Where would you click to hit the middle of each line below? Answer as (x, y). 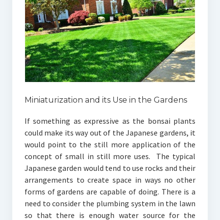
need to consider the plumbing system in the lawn (110, 204)
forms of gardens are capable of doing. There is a (110, 192)
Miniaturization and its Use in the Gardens (106, 100)
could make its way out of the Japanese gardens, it (110, 133)
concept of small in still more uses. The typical (110, 156)
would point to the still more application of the (110, 145)
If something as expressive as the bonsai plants (110, 121)
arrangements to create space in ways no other (110, 180)
